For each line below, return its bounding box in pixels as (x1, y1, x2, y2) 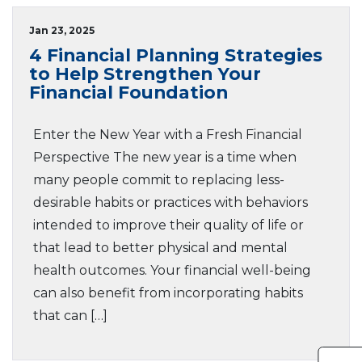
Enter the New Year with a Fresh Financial (33, 127, 302, 142)
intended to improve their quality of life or (33, 217, 304, 233)
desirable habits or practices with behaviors (33, 195, 308, 210)
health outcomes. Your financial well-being (33, 263, 311, 278)
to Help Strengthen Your (29, 63, 261, 84)
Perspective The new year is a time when (33, 149, 297, 165)
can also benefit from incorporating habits (33, 285, 303, 301)
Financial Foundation (29, 82, 228, 103)
